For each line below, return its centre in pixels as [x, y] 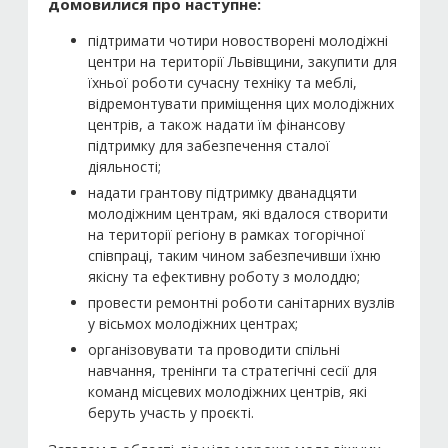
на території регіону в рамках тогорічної [226, 234]
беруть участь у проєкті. [171, 412]
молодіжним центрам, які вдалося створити [238, 213]
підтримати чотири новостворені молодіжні [238, 40]
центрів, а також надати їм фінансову [216, 124]
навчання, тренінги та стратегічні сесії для [232, 370]
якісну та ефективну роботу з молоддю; [224, 276]
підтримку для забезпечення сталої [209, 145]
